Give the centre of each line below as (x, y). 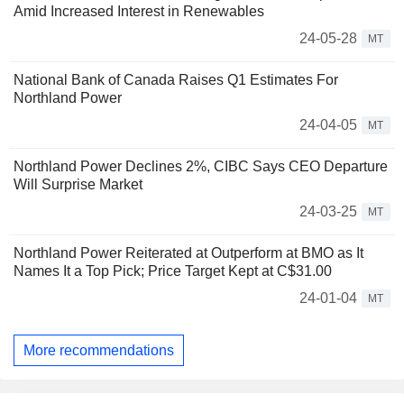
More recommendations (99, 350)
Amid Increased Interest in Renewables (139, 11)
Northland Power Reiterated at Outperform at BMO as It (188, 253)
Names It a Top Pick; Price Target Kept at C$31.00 (173, 271)
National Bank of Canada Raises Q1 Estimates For (176, 80)
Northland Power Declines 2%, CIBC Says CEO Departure (201, 166)
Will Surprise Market (78, 184)
